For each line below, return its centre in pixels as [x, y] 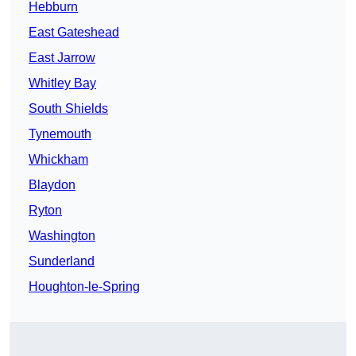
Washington [62, 236]
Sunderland [62, 261]
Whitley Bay [62, 83]
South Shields [68, 109]
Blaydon [52, 185]
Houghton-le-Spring [84, 287]
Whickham [58, 160]
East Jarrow [62, 58]
